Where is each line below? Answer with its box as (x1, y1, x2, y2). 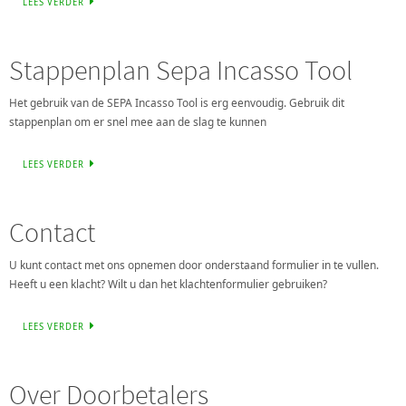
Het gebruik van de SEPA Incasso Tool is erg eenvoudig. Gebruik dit (9, 94, 344, 110)
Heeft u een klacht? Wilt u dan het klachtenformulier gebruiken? (9, 275, 327, 291)
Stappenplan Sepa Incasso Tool (9, 52, 353, 87)
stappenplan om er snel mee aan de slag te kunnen (9, 113, 266, 129)
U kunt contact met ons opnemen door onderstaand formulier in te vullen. (9, 256, 379, 272)
